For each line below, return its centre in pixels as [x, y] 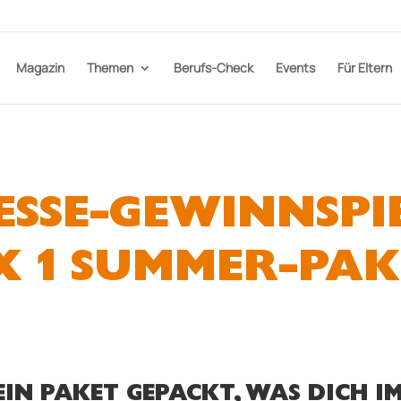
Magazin [40, 68]
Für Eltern [364, 68]
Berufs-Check [213, 68]
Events [295, 68]
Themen [110, 68]
